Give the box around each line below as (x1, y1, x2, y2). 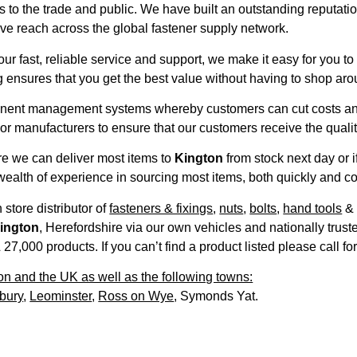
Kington (175, 151, 224, 166)
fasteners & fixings (109, 201, 214, 215)
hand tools (283, 201, 343, 215)
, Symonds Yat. (174, 289, 259, 304)
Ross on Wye (98, 289, 175, 304)
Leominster (29, 289, 92, 304)
